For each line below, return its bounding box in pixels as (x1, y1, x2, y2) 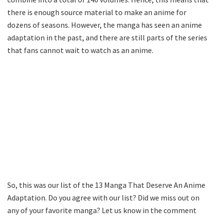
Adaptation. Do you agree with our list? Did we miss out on (7, 192, 200, 202)
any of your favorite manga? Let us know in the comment (7, 205, 197, 215)
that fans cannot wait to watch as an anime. (7, 45, 153, 55)
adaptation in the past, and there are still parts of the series (7, 32, 207, 42)
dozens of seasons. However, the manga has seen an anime (7, 19, 202, 30)
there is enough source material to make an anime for (7, 7, 186, 17)
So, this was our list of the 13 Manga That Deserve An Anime (7, 180, 205, 190)
